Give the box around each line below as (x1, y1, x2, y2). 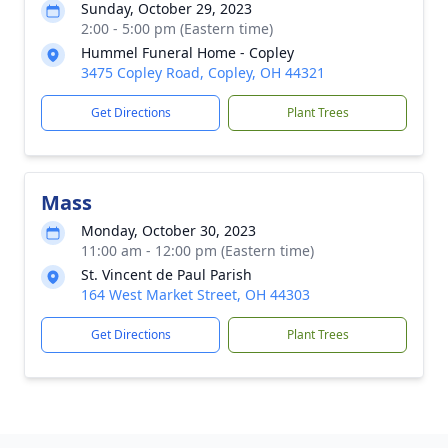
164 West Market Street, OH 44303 (81, 285, 310, 304)
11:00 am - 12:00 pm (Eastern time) (81, 241, 314, 260)
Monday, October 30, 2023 (81, 221, 256, 240)
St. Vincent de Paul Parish (81, 265, 252, 284)
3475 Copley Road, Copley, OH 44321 (81, 63, 325, 82)
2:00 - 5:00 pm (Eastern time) (81, 19, 273, 38)
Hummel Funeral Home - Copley (81, 43, 294, 62)
